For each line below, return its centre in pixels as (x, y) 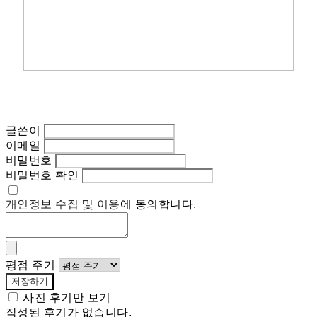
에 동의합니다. (158, 204)
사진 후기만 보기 (67, 298)
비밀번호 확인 (42, 175)
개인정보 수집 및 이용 (63, 204)
